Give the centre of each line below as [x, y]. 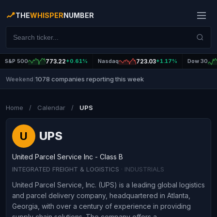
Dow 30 [198, 61]
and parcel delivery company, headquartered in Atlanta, [101, 195]
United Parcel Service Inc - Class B [68, 157]
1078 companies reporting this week [90, 79]
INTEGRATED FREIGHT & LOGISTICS [67, 169]
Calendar [51, 108]
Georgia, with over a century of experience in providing [101, 206]
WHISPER [47, 15]
